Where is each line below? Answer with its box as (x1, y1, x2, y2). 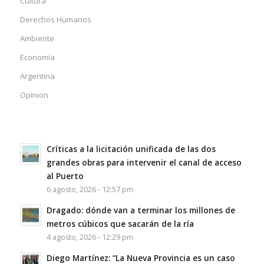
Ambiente (19, 33, 54, 44)
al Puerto (46, 170, 84, 182)
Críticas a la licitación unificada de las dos (46, 143, 216, 155)
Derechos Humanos (19, 14, 91, 25)
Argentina (19, 71, 55, 82)
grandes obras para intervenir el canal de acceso (46, 157, 242, 169)
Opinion (19, 90, 48, 101)
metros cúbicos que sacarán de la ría (46, 218, 194, 230)
